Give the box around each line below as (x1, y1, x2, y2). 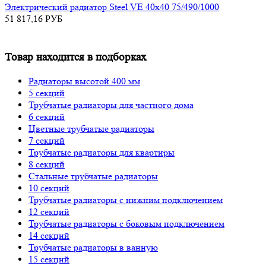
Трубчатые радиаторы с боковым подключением (28, 217, 224, 229)
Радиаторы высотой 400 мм (28, 75, 140, 87)
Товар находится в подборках (5, 50, 147, 64)
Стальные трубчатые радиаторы (28, 170, 158, 182)
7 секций (28, 134, 65, 146)
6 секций (28, 110, 65, 122)
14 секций (28, 229, 69, 241)
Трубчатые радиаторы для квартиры (28, 146, 175, 158)
